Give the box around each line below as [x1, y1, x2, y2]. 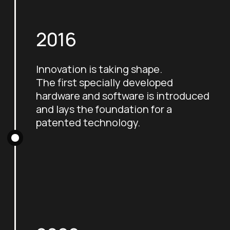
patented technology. [36, 115, 141, 129]
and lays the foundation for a [36, 102, 172, 116]
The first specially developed [36, 75, 174, 89]
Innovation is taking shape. [36, 62, 163, 76]
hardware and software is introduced [36, 88, 210, 103]
